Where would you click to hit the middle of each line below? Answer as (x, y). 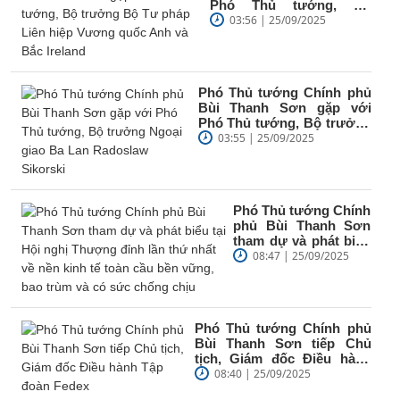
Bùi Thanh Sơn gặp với (284, 107)
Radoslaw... (233, 153)
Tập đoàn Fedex (244, 373)
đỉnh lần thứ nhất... (292, 271)
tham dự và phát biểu (302, 240)
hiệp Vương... (252, 35)
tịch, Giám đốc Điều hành (283, 358)
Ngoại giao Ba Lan (284, 137)
